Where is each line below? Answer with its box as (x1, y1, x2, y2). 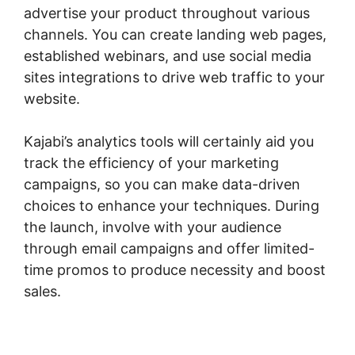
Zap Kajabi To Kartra (65, 282, 203, 300)
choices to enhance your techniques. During (24, 197, 319, 214)
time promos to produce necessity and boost (24, 261, 326, 278)
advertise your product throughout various (24, 4, 310, 21)
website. (24, 90, 80, 107)
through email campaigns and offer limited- (24, 239, 315, 257)
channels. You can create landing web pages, (24, 25, 326, 43)
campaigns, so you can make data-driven (24, 175, 300, 193)
